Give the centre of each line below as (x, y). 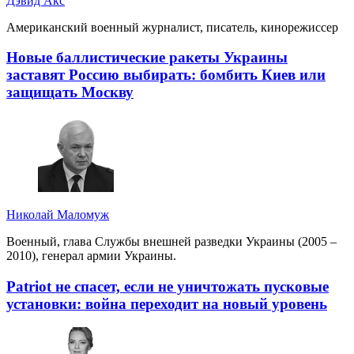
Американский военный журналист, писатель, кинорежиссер (172, 27)
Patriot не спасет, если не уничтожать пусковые (168, 286)
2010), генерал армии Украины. (91, 256)
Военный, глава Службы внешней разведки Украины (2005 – (171, 242)
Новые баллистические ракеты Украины (147, 58)
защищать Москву (70, 92)
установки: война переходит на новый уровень (167, 303)
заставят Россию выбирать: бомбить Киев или (166, 75)
